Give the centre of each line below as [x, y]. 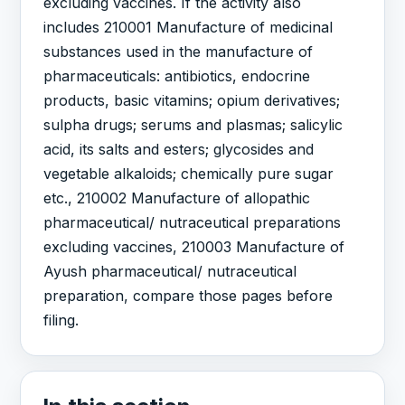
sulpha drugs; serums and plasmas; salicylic [193, 125]
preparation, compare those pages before [188, 296]
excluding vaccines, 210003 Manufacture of [194, 247]
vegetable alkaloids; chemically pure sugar [189, 174]
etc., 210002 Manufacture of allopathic [177, 198]
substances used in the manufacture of [179, 52]
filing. [61, 320]
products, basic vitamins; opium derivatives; [192, 101]
